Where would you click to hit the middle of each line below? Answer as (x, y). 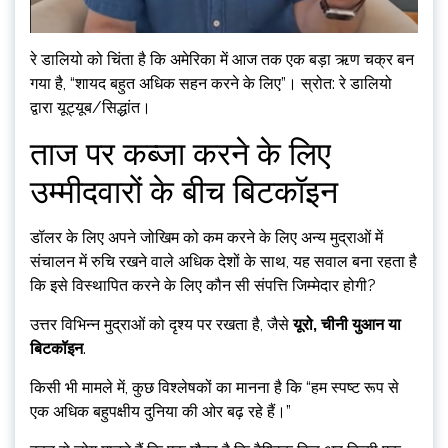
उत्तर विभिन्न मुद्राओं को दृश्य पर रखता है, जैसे (159, 325)
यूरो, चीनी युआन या (345, 325)
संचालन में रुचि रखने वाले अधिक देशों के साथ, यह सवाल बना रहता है (223, 262)
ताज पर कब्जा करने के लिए (180, 154)
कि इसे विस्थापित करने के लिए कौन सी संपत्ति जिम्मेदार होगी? (203, 286)
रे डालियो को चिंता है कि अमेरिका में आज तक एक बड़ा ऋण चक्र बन (222, 60)
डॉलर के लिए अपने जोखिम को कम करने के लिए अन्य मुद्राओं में (206, 238)
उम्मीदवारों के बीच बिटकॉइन (184, 192)
